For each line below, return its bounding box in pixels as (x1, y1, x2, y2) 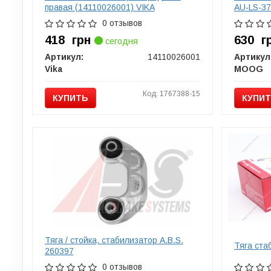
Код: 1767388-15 (142, 89, 200, 98)
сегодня (102, 36, 138, 46)
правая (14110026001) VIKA (44, 2, 155, 12)
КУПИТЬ (52, 93, 88, 103)
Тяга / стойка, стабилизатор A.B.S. (44, 235, 183, 245)
